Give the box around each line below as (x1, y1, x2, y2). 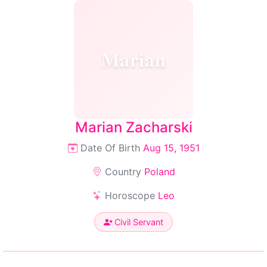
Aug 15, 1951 (142, 142, 200, 154)
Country (101, 166, 144, 178)
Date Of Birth (77, 142, 143, 154)
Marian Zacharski (74, 119, 193, 136)
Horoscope (102, 190, 158, 201)
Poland (144, 166, 175, 178)
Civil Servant (112, 217, 163, 227)
